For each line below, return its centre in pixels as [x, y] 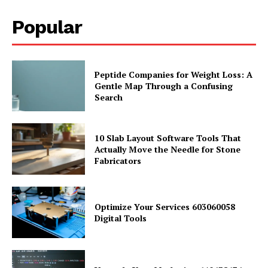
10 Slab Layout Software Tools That [168, 138]
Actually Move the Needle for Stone [168, 149]
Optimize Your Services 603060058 [165, 206]
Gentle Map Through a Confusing [164, 86]
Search [109, 98]
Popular [47, 27]
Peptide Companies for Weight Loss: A [174, 75]
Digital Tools [121, 218]
